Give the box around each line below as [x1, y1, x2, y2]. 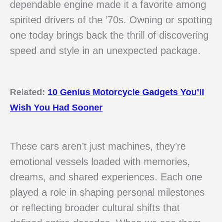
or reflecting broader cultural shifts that [10, 202, 180, 213]
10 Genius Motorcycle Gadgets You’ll [48, 87, 204, 98]
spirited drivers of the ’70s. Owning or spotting [10, 14, 212, 26]
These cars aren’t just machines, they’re [10, 140, 186, 152]
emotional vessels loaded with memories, [10, 156, 190, 167]
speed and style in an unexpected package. [10, 45, 201, 56]
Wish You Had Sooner [10, 102, 103, 113]
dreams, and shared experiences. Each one [10, 171, 202, 182]
